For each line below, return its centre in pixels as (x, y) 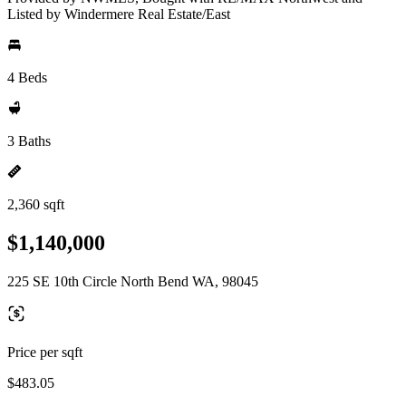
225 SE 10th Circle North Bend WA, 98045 (133, 281)
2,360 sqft (36, 204)
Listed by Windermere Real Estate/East (119, 14)
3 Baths (29, 141)
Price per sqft (45, 352)
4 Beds (27, 77)
